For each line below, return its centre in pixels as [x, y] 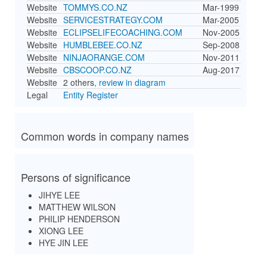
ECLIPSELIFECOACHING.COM [123, 32]
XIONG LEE [61, 231]
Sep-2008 [221, 45]
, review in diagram [130, 82]
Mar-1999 [221, 7]
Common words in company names [105, 136]
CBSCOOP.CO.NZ [97, 70]
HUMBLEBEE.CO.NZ [103, 45]
